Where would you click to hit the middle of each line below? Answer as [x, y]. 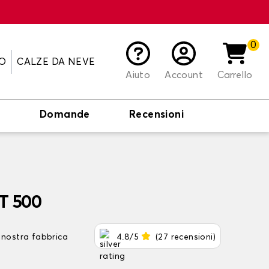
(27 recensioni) [186, 237]
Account [184, 75]
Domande [65, 115]
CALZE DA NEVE [56, 62]
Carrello [235, 75]
